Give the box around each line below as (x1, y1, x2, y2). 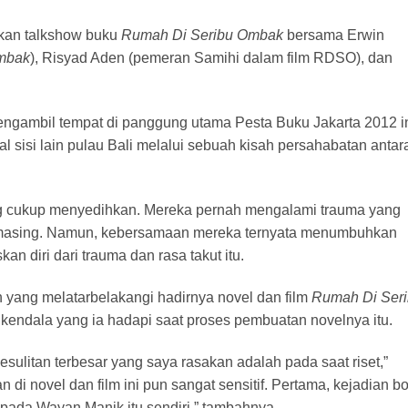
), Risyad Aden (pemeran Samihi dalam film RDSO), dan (30, 50, 393, 66)
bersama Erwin (283, 27, 384, 44)
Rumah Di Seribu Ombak (121, 27, 283, 44)
